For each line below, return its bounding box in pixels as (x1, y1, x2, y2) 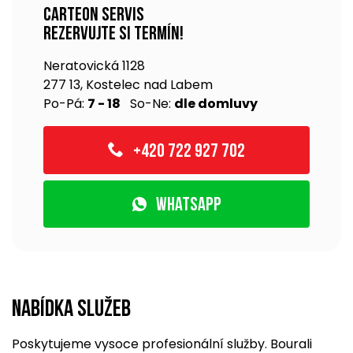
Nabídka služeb (12, 298, 131, 322)
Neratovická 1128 (43, 57, 145, 75)
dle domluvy (174, 95, 258, 113)
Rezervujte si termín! (43, 25, 184, 44)
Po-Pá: (43, 95, 87, 113)
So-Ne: (121, 95, 174, 113)
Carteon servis (43, 6, 144, 25)
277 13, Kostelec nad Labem (43, 76, 213, 94)
